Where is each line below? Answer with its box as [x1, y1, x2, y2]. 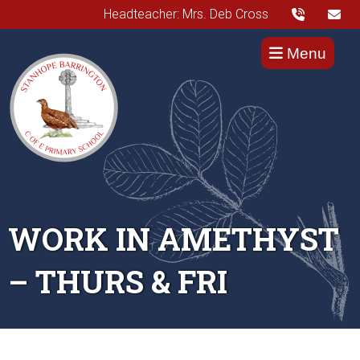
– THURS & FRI [8, 261, 227, 302]
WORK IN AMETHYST [8, 219, 339, 260]
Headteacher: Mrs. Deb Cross [104, 6, 269, 22]
